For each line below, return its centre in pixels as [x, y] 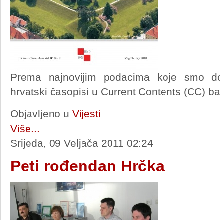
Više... [25, 128]
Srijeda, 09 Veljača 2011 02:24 [82, 143]
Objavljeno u [40, 114]
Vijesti [86, 114]
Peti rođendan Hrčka [87, 166]
